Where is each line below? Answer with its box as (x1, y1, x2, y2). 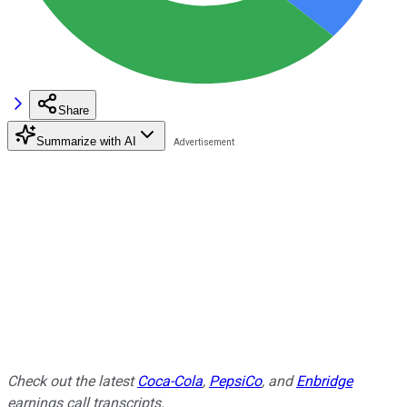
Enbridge (296, 372, 352, 390)
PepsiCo (209, 372, 262, 390)
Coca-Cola (137, 372, 203, 390)
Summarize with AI (36, 134, 136, 148)
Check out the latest (7, 372, 137, 390)
